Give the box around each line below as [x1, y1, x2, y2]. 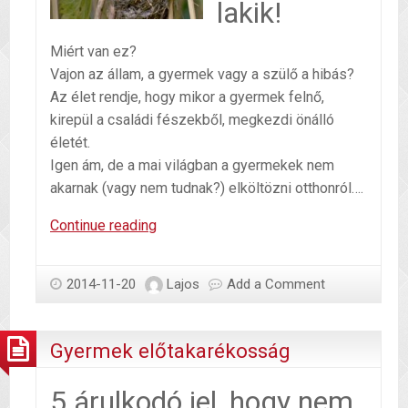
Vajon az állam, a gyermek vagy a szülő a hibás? [50, 66, 354, 84]
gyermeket [156, 261, 224, 280]
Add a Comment [227, 276, 325, 293]
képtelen [156, 239, 211, 257]
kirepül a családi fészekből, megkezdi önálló [50, 111, 334, 129]
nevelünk [156, 284, 212, 302]
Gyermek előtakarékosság [50, 338, 291, 362]
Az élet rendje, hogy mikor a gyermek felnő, [50, 88, 324, 107]
